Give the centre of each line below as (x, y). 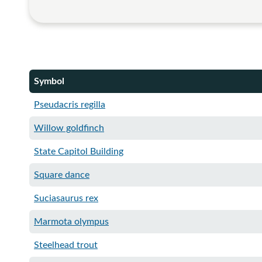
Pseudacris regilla (70, 105)
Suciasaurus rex (66, 198)
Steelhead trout (66, 245)
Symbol (49, 81)
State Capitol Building (79, 151)
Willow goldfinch (69, 128)
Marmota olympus (71, 222)
